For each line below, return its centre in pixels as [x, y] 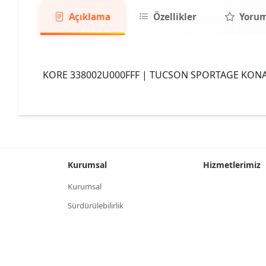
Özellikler [175, 16]
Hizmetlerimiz [232, 165]
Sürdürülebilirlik [96, 205]
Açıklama [90, 16]
